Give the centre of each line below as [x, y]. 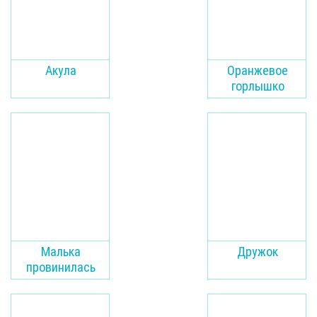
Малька [61, 252]
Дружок [258, 252]
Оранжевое [258, 70]
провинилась [61, 267]
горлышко [258, 86]
